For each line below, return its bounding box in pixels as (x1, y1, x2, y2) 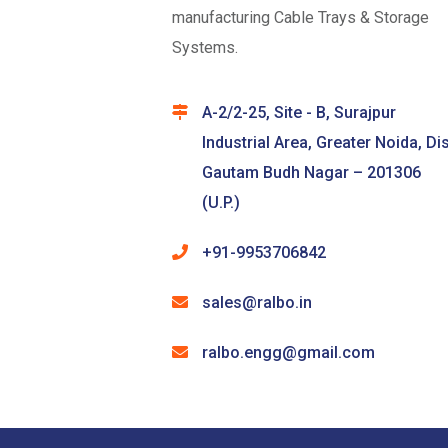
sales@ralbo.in (202, 292, 312, 312)
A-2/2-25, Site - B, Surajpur (202, 102, 396, 122)
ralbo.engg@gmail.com (202, 342, 375, 362)
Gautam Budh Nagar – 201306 (202, 162, 421, 182)
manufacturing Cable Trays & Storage (172, 7, 429, 27)
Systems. (172, 37, 238, 57)
